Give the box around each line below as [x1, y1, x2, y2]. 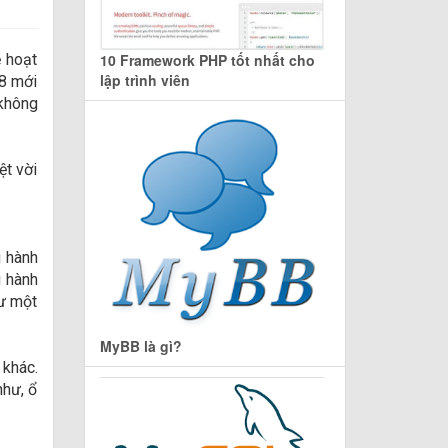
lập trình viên [99, 69, 190, 90]
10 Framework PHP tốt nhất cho [99, 49, 315, 70]
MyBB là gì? [99, 335, 182, 356]
